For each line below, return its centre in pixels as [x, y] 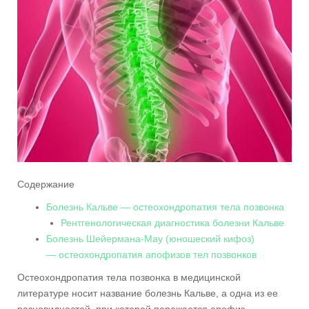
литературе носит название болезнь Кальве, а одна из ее [148, 293]
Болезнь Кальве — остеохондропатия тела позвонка [165, 207]
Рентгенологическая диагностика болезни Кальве [172, 222]
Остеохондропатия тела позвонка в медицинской [129, 277]
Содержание [46, 184]
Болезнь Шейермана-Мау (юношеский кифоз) [150, 238]
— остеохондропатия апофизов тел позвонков [151, 254]
